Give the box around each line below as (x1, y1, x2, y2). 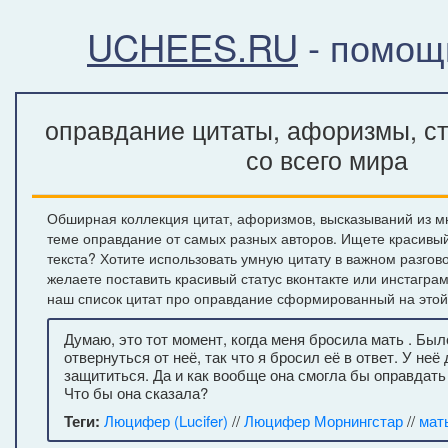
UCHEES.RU (87, 20, 298, 72)
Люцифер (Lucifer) (104, 410, 228, 431)
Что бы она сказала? (64, 382, 208, 403)
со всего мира (245, 141, 408, 177)
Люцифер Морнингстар (244, 410, 403, 431)
